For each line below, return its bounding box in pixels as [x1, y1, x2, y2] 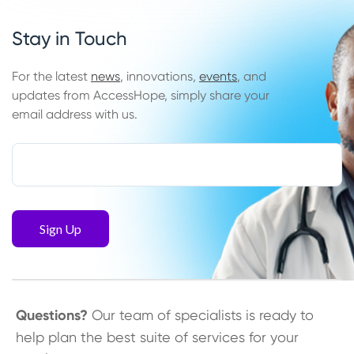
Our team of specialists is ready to [88, 307, 314, 324]
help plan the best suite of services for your [16, 329, 299, 346]
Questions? [16, 307, 88, 325]
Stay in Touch [12, 28, 127, 51]
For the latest [12, 69, 91, 85]
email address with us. [12, 107, 141, 122]
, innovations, [120, 69, 199, 85]
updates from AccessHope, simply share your [12, 88, 269, 104]
